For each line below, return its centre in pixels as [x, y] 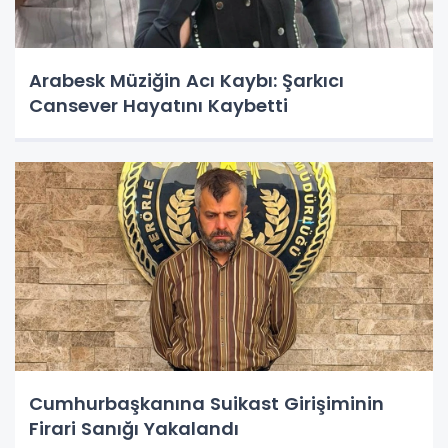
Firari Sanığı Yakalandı [134, 428]
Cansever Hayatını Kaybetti [158, 105]
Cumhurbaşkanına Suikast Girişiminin [206, 403]
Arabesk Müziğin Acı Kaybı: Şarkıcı [186, 80]
